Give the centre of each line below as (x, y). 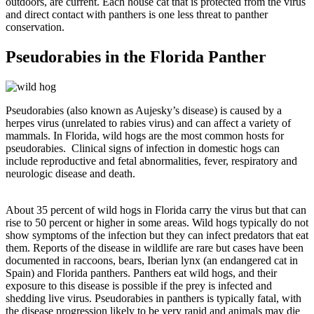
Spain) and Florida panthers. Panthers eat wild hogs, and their (141, 273)
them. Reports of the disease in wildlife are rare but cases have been (155, 248)
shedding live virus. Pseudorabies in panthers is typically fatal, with (153, 298)
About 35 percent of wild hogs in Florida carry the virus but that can (156, 210)
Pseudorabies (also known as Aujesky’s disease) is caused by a (144, 110)
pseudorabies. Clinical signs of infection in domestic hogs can (143, 148)
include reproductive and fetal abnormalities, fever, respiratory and (151, 161)
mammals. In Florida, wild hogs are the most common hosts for (145, 136)
